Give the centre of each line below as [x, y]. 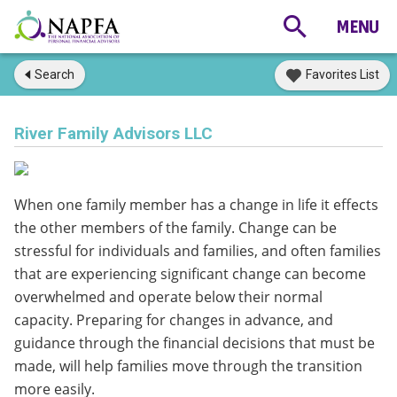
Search [54, 74]
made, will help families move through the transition [188, 366]
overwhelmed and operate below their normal [168, 297]
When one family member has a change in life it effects [196, 205]
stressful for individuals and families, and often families [198, 251]
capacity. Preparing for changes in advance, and [174, 320]
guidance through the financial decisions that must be [195, 343]
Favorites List [343, 74]
